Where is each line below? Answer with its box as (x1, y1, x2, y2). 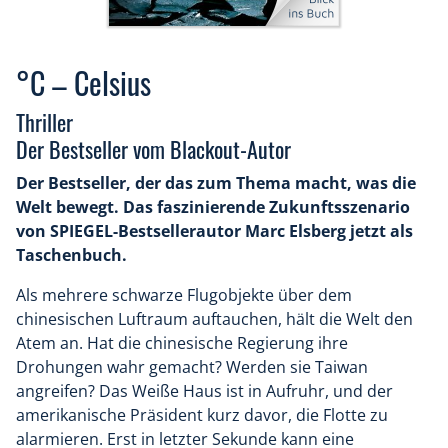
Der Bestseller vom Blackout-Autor (16, 133, 291, 166)
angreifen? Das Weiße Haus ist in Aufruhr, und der (16, 380, 393, 403)
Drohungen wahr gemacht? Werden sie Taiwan (16, 356, 368, 379)
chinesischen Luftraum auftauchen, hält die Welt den (16, 308, 413, 331)
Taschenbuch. (16, 244, 127, 267)
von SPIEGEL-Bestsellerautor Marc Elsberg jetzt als (16, 220, 413, 243)
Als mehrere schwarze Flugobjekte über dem (16, 284, 352, 307)
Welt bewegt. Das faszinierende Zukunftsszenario (16, 196, 410, 219)
